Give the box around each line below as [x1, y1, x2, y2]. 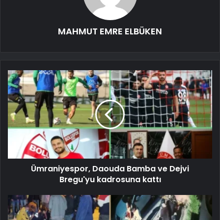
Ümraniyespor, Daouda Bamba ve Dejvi [31, 163, 189, 174]
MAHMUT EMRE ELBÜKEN [58, 25, 162, 37]
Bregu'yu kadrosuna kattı [59, 173, 161, 185]
